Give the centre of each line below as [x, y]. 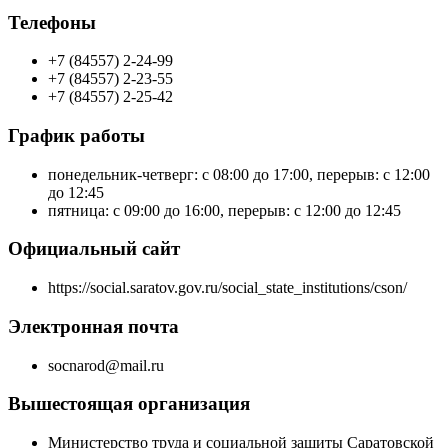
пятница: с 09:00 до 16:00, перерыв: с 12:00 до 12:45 [224, 210]
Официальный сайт [94, 249]
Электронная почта [93, 326]
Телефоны [52, 22]
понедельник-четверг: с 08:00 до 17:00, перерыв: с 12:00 [239, 174]
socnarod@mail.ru [106, 365]
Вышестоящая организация [129, 404]
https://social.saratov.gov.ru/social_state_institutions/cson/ [227, 288]
